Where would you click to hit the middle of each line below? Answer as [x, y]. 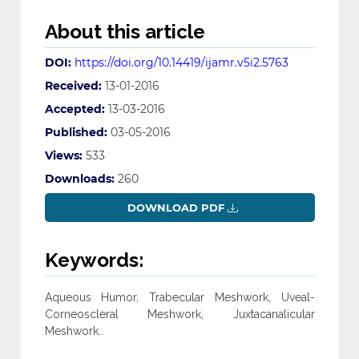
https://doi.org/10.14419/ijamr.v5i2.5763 [181, 63]
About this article [125, 32]
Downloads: [79, 179]
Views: [63, 156]
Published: [76, 133]
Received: [73, 86]
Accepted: [75, 109]
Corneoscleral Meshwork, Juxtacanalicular [179, 315]
